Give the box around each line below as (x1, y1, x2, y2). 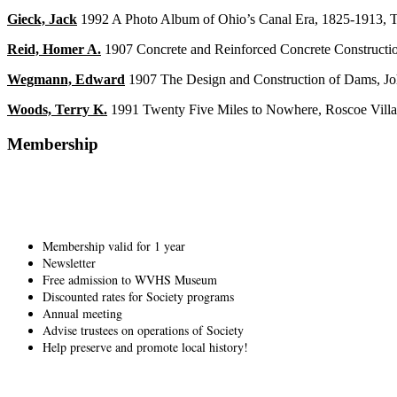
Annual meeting (43, 305, 122, 323)
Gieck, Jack (7, 12, 77, 27)
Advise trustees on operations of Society (43, 322, 244, 339)
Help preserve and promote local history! (43, 339, 248, 356)
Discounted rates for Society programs (43, 288, 234, 306)
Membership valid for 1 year (43, 237, 185, 255)
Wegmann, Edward (7, 72, 125, 88)
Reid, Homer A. (7, 42, 101, 58)
